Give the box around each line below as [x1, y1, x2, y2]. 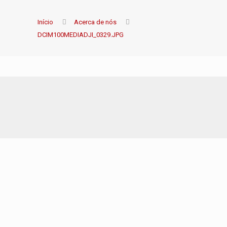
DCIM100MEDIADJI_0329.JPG [37, 31, 124, 39]
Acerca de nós [74, 18, 117, 26]
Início [37, 18, 54, 26]
